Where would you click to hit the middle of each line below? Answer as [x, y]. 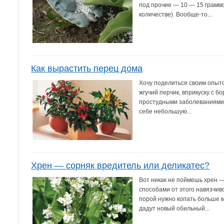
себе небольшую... [165, 111]
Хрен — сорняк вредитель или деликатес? [120, 165]
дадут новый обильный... [174, 208]
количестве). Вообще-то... [176, 14]
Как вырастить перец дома [87, 68]
